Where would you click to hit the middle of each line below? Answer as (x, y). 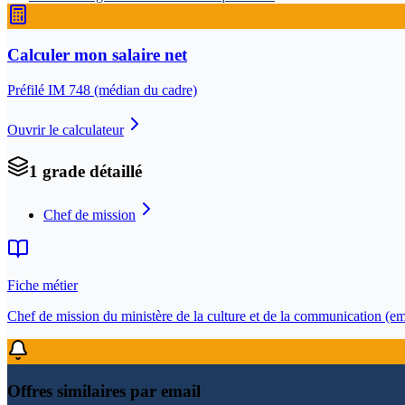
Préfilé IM (38, 89)
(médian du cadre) (144, 89)
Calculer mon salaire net (97, 55)
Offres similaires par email (104, 391)
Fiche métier (42, 286)
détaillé (113, 171)
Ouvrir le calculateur (66, 129)
